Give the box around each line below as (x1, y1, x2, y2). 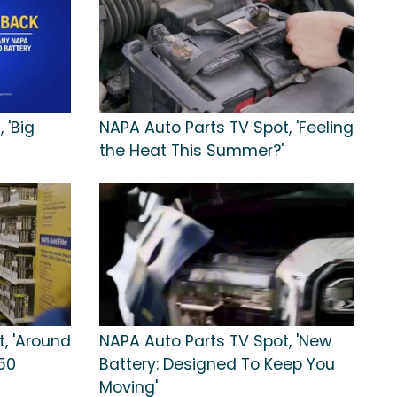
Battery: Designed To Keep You (99, 353, 335, 375)
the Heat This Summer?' (99, 139, 284, 161)
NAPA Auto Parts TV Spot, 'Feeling (99, 116, 354, 138)
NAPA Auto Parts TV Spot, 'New (99, 330, 331, 352)
